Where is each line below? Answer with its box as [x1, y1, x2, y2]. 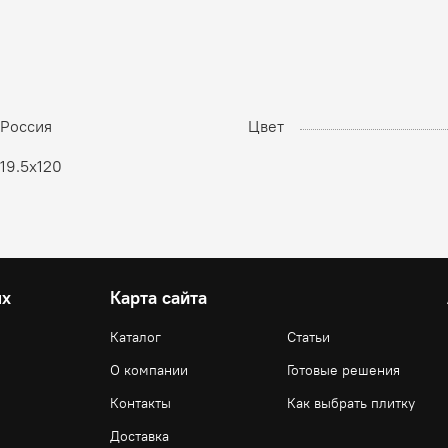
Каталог [110, 328, 161, 347]
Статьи [287, 328, 330, 347]
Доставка [110, 427, 169, 446]
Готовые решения [287, 361, 400, 380]
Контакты [110, 394, 171, 413]
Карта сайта [110, 287, 207, 310]
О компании [110, 361, 188, 380]
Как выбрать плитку [287, 394, 415, 413]
